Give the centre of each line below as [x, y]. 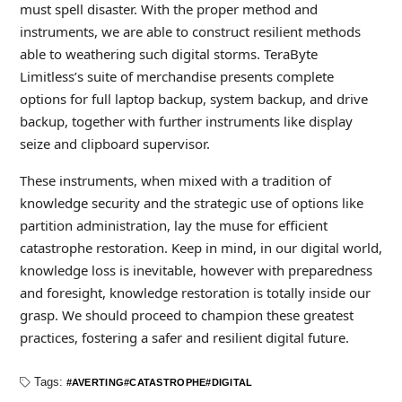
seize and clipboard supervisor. [114, 144]
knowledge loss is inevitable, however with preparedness [196, 270]
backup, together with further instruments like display [186, 121]
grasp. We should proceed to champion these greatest [186, 315]
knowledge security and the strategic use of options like [191, 203]
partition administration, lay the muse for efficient [173, 225]
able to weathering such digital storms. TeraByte [168, 54]
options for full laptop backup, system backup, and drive [193, 99]
